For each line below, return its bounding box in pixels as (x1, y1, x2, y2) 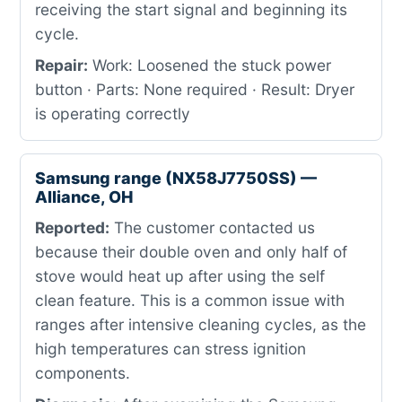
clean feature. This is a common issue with (35, 291, 345, 310)
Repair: (35, 56, 88, 74)
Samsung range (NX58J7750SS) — (35, 169, 317, 188)
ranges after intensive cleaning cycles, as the (35, 315, 366, 334)
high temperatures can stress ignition (35, 339, 306, 358)
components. (35, 363, 130, 382)
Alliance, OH (35, 188, 133, 206)
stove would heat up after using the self (35, 267, 325, 285)
